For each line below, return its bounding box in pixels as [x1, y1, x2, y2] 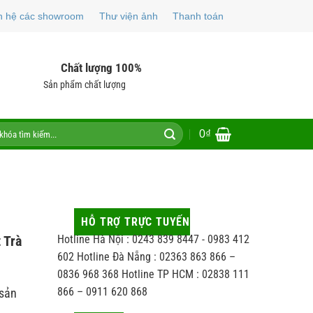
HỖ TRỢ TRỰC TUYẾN [81, 215, 190, 229]
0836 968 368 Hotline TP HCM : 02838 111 [57, 268, 249, 282]
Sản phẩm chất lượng [43, 79, 126, 90]
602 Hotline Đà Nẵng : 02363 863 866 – [57, 250, 235, 264]
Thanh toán [173, 10, 224, 22]
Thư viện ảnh [99, 10, 158, 22]
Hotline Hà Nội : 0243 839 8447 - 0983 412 [57, 233, 249, 247]
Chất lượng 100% [61, 61, 142, 75]
